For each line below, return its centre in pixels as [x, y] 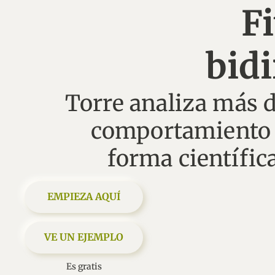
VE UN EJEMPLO [84, 237]
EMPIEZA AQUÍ [84, 196]
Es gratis [84, 266]
